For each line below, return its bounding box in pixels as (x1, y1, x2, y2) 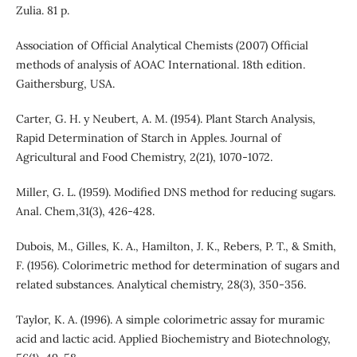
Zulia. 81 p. (15, 3, 69, 18)
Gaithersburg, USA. (15, 76, 115, 92)
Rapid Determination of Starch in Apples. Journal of (15, 131, 281, 146)
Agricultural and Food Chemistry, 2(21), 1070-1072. (15, 150, 273, 165)
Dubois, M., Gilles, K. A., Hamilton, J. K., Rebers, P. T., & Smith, (15, 239, 336, 254)
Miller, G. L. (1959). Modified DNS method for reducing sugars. (15, 185, 335, 200)
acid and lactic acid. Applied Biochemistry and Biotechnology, (15, 331, 331, 347)
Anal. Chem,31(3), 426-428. (15, 204, 155, 219)
